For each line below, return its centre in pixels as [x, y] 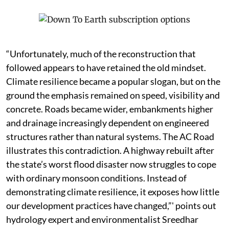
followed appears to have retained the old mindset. [106, 68]
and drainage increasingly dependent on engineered [108, 123]
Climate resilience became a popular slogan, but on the [113, 82]
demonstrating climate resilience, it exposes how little [113, 192]
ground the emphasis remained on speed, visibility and [113, 95]
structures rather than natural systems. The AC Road [110, 137]
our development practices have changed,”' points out [111, 206]
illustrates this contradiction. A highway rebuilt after [110, 151]
